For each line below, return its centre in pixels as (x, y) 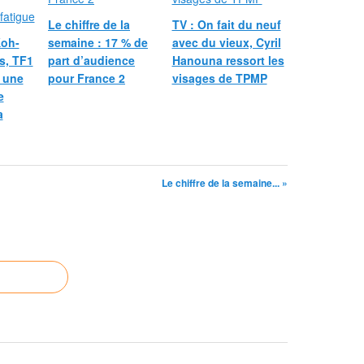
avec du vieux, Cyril (226, 42)
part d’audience (91, 60)
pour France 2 (87, 78)
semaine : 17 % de (98, 42)
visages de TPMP (219, 78)
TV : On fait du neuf (226, 24)
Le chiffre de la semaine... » (225, 183)
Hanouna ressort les (228, 60)
